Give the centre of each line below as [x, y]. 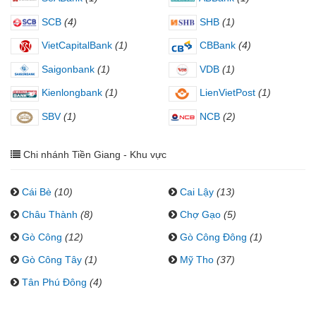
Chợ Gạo [200, 214]
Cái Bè [37, 192]
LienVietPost [226, 93]
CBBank [216, 45]
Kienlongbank [71, 93]
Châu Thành [50, 214]
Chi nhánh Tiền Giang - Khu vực [95, 154]
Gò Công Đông [213, 237]
